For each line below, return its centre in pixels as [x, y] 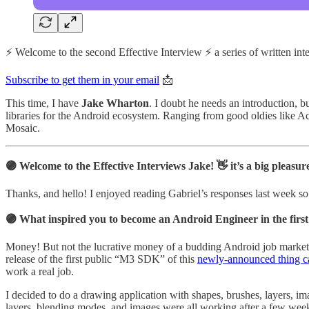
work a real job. [40, 271]
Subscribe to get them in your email [82, 79]
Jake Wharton [115, 103]
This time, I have [43, 103]
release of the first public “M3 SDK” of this [101, 259]
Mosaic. [23, 128]
